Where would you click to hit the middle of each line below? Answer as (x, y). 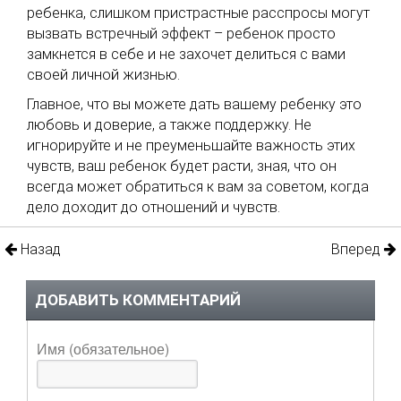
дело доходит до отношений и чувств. (154, 208)
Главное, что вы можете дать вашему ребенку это (194, 105)
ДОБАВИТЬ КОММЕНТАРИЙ (138, 300)
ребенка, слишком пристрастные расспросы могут (198, 13)
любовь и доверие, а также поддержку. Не (169, 125)
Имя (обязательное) (103, 349)
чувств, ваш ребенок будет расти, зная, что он (182, 166)
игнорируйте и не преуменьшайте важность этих (191, 146)
